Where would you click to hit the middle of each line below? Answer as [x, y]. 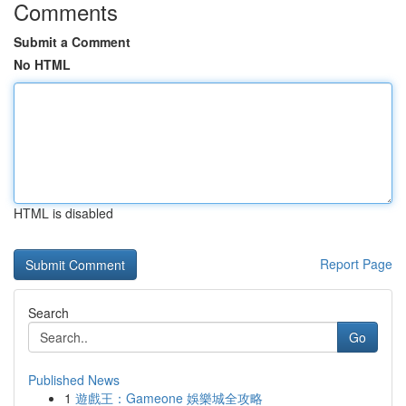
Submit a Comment [72, 42]
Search [48, 313]
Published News [74, 380]
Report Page [356, 264]
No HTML [42, 64]
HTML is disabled [63, 213]
